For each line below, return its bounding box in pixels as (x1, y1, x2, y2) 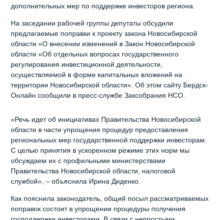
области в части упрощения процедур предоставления (11, 126, 189, 134)
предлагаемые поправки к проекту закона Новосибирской (11, 29, 198, 38)
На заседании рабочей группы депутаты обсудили (11, 19, 174, 27)
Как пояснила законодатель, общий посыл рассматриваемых (11, 194, 209, 203)
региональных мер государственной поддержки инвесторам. (11, 136, 207, 144)
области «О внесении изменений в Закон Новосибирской (11, 40, 195, 48)
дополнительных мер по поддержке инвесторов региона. (11, 2, 195, 10)
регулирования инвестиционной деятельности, (11, 60, 163, 69)
